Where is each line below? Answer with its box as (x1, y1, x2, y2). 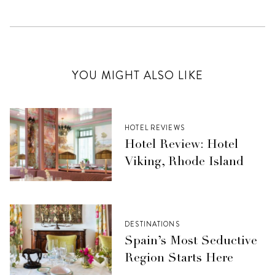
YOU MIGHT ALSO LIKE (71, 67, 204, 83)
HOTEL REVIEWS (125, 123, 185, 133)
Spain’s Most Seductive (125, 236, 258, 249)
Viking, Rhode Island (125, 157, 244, 169)
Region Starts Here (125, 253, 234, 266)
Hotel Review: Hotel (125, 139, 239, 152)
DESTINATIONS (125, 219, 180, 230)
